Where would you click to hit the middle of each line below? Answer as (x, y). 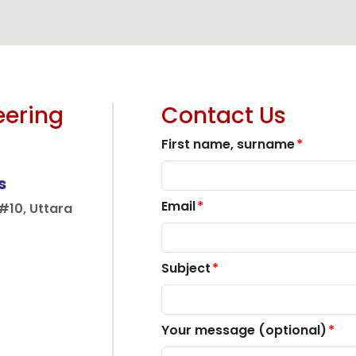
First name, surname (228, 144)
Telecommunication (178, 53)
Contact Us (224, 116)
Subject (186, 268)
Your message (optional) (244, 330)
